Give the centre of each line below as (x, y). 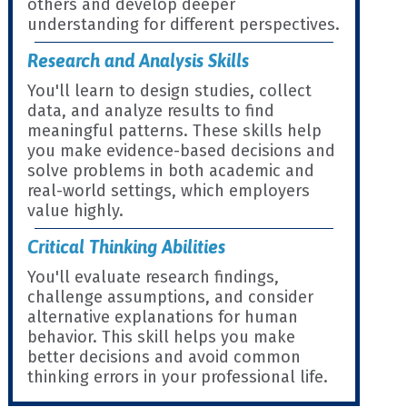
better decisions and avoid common (164, 357)
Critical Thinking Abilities (127, 247)
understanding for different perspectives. (184, 25)
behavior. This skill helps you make (162, 337)
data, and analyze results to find (151, 111)
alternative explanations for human (163, 317)
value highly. (76, 211)
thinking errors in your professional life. (178, 377)
